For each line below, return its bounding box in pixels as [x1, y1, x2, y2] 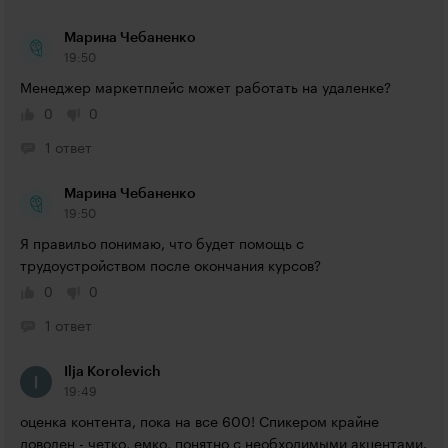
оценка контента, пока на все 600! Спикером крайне [20, 416, 379, 430]
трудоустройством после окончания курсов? [20, 260, 321, 274]
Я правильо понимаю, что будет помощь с [20, 238, 304, 252]
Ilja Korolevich [64, 365, 161, 379]
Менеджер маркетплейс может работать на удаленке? [20, 82, 391, 96]
